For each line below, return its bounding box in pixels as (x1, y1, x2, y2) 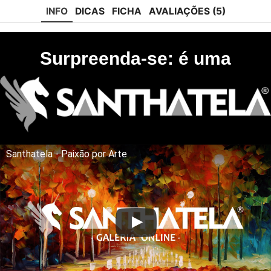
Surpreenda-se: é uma (40, 48, 231, 69)
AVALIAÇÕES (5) (148, 5, 226, 18)
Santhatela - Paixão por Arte (6, 148, 127, 160)
